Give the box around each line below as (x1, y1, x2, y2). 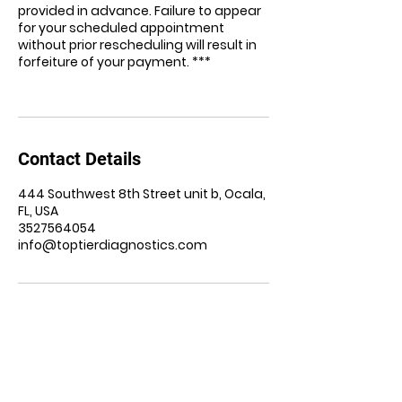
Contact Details (18, 148, 141, 170)
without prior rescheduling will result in (18, 36, 257, 54)
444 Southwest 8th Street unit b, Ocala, (18, 185, 266, 203)
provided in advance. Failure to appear (18, 2, 261, 20)
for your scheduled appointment (18, 19, 224, 37)
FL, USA (18, 202, 58, 220)
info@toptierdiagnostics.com (18, 236, 207, 254)
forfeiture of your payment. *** (18, 53, 211, 71)
